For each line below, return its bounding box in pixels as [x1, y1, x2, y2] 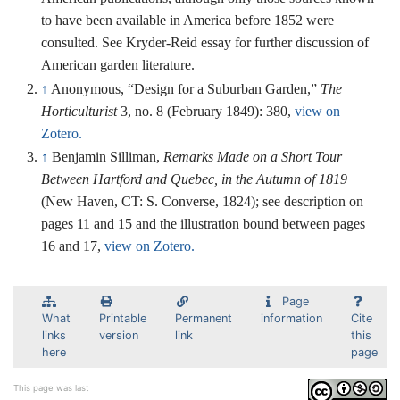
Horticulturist [41, 103, 118, 119]
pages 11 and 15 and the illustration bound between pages [41, 216, 366, 232]
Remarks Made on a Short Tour [163, 149, 343, 165]
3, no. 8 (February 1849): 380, [117, 103, 296, 119]
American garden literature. [41, 57, 196, 73]
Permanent [175, 312, 232, 326]
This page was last [13, 383, 88, 394]
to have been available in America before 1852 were [41, 12, 335, 29]
